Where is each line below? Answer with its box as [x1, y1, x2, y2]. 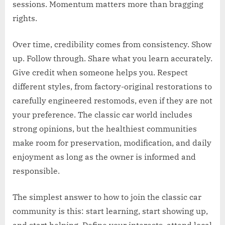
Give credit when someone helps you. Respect [13, 67, 188, 78]
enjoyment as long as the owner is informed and [13, 152, 196, 162]
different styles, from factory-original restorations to [13, 81, 212, 92]
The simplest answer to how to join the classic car [13, 192, 201, 202]
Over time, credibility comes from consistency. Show [13, 39, 211, 50]
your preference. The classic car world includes [13, 109, 192, 120]
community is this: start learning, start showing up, [13, 206, 208, 216]
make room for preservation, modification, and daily [13, 138, 211, 148]
